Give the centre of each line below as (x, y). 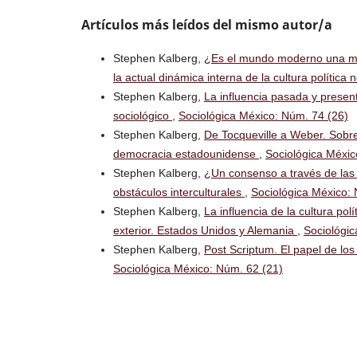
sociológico (143, 115)
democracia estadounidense (186, 153)
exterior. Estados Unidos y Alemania (205, 230)
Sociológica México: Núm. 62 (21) (198, 268)
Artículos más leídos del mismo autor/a (207, 24)
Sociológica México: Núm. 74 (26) (263, 115)
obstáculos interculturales (179, 192)
